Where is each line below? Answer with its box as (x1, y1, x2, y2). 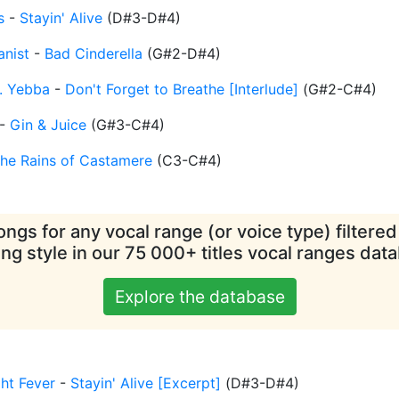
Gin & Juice (10, 116, 86, 134)
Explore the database (114, 286, 285, 308)
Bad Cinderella (45, 45, 142, 63)
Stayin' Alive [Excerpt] (70, 374, 221, 393)
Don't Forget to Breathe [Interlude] (65, 80, 298, 99)
